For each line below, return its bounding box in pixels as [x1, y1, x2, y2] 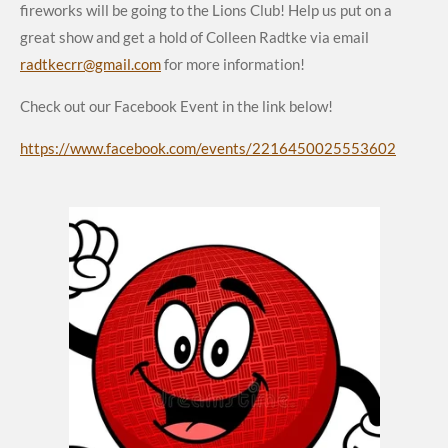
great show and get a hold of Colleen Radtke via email [20, 28, 369, 47]
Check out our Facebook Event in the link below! [20, 97, 333, 116]
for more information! [161, 55, 305, 74]
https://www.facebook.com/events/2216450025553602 [20, 139, 396, 158]
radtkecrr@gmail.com [20, 55, 161, 74]
